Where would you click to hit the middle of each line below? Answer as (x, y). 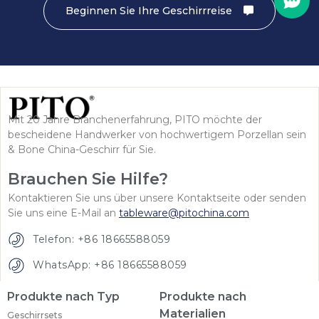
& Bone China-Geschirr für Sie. (82, 150)
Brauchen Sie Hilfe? (88, 179)
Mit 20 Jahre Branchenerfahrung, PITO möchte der (135, 120)
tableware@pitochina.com (184, 213)
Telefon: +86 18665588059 (101, 240)
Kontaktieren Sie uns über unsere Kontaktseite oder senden (157, 198)
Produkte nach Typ (63, 296)
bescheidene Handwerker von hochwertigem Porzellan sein (157, 135)
